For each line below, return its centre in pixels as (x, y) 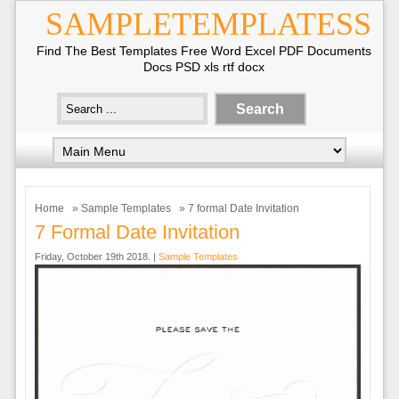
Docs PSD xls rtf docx (204, 67)
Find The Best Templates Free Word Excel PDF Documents (204, 51)
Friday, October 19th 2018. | (96, 256)
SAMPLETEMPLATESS (208, 24)
